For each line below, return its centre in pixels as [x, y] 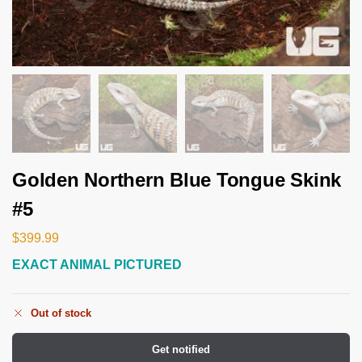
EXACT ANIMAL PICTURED [97, 264]
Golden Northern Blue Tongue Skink [177, 180]
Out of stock [61, 314]
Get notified [181, 350]
